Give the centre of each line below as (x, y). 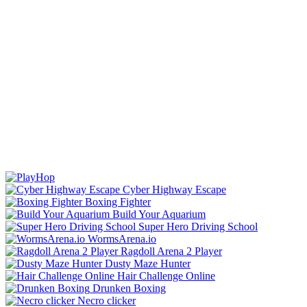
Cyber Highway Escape (174, 189)
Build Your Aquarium (159, 214)
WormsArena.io (122, 238)
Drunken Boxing (129, 288)
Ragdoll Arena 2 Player (171, 251)
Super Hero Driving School (198, 226)
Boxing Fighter (118, 201)
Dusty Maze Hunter (148, 263)
